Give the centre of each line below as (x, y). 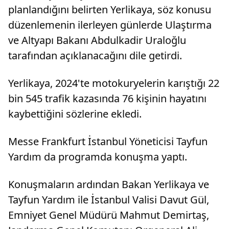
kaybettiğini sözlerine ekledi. (75, 113)
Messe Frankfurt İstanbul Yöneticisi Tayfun (108, 141)
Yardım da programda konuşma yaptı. (98, 156)
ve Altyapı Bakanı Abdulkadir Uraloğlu (97, 40)
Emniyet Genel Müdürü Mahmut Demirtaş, (109, 215)
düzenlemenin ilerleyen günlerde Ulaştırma (110, 25)
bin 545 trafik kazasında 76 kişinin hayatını (107, 98)
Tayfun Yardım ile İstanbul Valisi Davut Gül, (109, 199)
